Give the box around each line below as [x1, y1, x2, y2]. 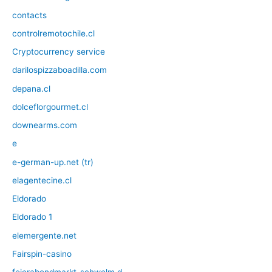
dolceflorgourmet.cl [12, 101, 88, 112]
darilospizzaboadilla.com [12, 65, 107, 75]
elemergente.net [12, 230, 76, 240]
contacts [12, 10, 47, 20]
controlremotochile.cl [12, 28, 95, 38]
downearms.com [12, 120, 77, 131]
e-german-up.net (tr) [12, 157, 93, 167]
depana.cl [12, 83, 50, 93]
